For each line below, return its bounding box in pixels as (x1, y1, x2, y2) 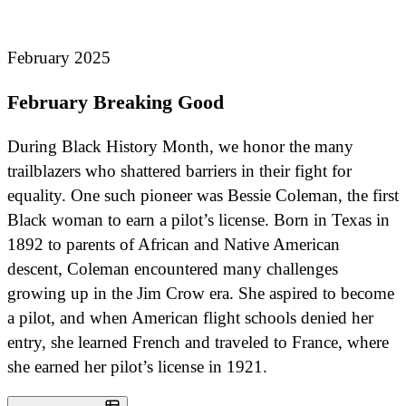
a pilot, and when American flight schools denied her (7, 307, 373, 327)
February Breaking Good (7, 90, 224, 113)
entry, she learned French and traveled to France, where (7, 332, 389, 352)
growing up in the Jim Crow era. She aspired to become (7, 283, 394, 303)
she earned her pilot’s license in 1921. (7, 356, 267, 376)
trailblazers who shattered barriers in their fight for (7, 160, 352, 180)
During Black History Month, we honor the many (7, 136, 353, 156)
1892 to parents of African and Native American (7, 234, 340, 254)
